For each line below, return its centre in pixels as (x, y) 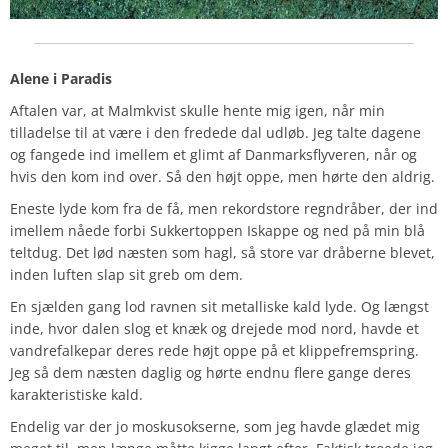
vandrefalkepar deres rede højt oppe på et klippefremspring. (214, 350)
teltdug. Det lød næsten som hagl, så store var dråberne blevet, (222, 252)
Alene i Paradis (61, 78)
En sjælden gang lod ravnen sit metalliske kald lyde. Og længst (219, 306)
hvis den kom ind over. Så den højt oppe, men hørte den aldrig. (222, 176)
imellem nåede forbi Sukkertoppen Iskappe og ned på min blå (217, 230)
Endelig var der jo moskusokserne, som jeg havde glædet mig (215, 426)
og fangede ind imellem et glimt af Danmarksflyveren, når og (213, 154)
